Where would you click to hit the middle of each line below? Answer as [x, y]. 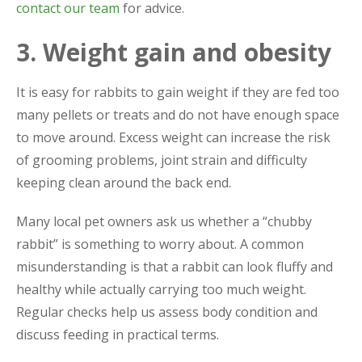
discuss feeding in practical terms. [118, 334]
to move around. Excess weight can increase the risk [173, 137]
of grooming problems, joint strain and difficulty [162, 160]
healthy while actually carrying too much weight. [161, 289]
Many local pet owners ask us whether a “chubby [164, 221]
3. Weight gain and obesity [174, 52]
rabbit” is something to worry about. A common [160, 244]
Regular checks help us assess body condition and [167, 311]
